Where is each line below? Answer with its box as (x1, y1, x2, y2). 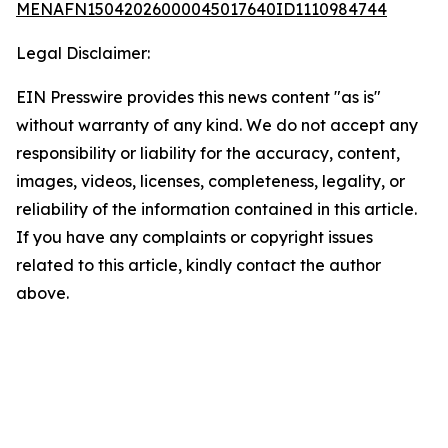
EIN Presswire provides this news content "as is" (16, 87, 381, 107)
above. (16, 283, 69, 303)
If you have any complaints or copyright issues (16, 227, 373, 247)
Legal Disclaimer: (16, 43, 150, 63)
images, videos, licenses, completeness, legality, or (16, 171, 405, 191)
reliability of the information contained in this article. (16, 199, 417, 219)
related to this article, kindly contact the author (16, 255, 381, 275)
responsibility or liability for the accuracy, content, (16, 143, 400, 163)
